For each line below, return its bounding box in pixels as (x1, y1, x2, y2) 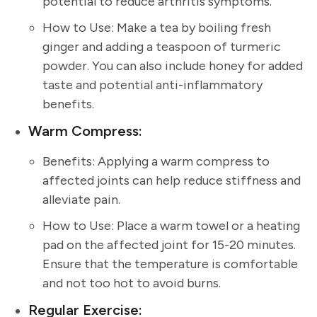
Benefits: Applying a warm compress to (42, 154, 270, 170)
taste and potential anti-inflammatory (42, 77, 263, 93)
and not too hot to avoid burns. (42, 275, 221, 292)
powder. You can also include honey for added (42, 58, 303, 74)
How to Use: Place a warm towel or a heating (42, 218, 300, 234)
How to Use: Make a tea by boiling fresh (42, 20, 271, 36)
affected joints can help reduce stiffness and (42, 173, 301, 189)
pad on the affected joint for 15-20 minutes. (42, 237, 296, 253)
